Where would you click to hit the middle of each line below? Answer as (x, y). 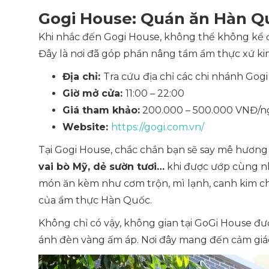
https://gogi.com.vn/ (158, 127)
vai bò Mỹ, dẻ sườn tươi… (101, 167)
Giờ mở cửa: (94, 93)
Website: (87, 127)
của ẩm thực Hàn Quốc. (95, 200)
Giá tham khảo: (101, 110)
